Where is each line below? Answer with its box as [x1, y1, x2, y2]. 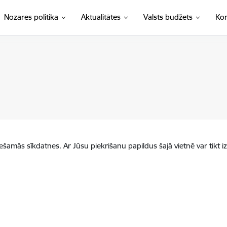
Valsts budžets [143, 12, 193, 22]
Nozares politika [4, 12, 58, 22]
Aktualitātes [81, 12, 121, 22]
